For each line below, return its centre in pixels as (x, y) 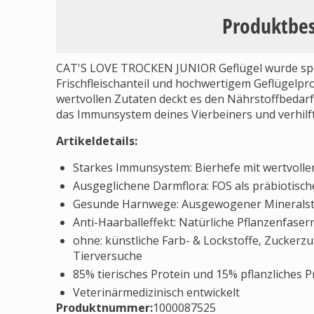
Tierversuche (108, 256)
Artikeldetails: (97, 141)
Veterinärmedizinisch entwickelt (156, 292)
